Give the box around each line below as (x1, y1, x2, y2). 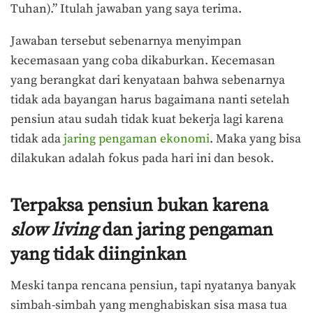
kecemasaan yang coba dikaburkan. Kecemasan (10, 52, 275, 68)
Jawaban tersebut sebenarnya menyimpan (10, 33, 242, 49)
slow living (10, 219, 102, 242)
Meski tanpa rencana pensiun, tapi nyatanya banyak (10, 278, 296, 294)
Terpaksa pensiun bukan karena (10, 194, 268, 218)
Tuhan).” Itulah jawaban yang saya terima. (10, 1, 245, 17)
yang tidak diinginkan (10, 243, 187, 267)
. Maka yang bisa (210, 131, 301, 147)
